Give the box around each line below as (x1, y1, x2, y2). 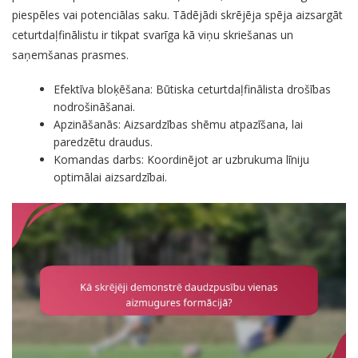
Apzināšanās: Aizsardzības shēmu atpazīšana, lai (54, 116, 304, 132)
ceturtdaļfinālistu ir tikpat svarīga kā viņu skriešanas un (12, 26, 293, 42)
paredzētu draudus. (54, 133, 153, 149)
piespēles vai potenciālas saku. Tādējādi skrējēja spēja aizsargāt (12, 6, 343, 22)
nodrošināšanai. (54, 98, 136, 114)
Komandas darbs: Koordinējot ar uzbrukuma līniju (54, 151, 310, 167)
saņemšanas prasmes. (12, 46, 129, 62)
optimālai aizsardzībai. (54, 169, 168, 185)
